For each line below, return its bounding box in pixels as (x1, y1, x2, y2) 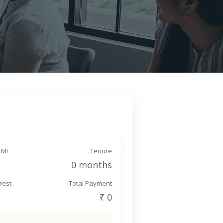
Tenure (90, 146, 112, 155)
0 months (71, 159, 112, 171)
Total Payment (69, 179, 112, 188)
